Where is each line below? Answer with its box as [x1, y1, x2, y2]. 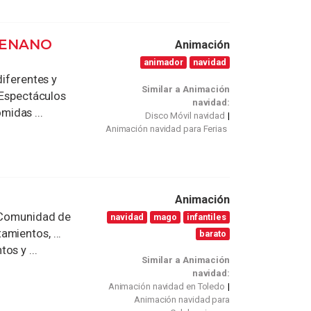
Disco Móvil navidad [144, 110, 226, 121]
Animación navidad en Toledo [108, 281, 226, 292]
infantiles [187, 211, 227, 222]
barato [199, 228, 227, 239]
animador [144, 57, 184, 68]
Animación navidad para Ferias [105, 123, 227, 134]
